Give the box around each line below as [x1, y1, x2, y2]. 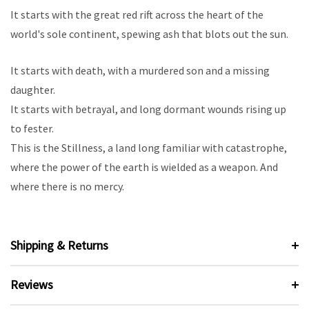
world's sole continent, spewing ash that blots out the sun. [10, 27, 288, 41]
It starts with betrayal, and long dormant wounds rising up [10, 102, 286, 117]
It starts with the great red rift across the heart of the [10, 8, 263, 22]
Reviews [10, 276, 53, 292]
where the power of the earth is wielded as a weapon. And [10, 160, 278, 175]
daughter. [10, 83, 55, 97]
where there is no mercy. [10, 179, 124, 194]
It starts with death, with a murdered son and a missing [10, 63, 270, 78]
